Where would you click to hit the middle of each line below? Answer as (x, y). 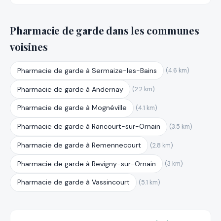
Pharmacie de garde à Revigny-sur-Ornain (86, 164)
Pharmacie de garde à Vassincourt (73, 182)
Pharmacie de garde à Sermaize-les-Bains (87, 70)
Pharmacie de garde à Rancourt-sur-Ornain (89, 127)
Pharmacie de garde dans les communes (105, 30)
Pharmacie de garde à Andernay (70, 89)
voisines (29, 46)
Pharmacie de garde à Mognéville (72, 108)
